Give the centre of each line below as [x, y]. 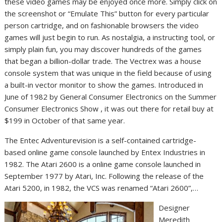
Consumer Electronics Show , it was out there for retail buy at [109, 108]
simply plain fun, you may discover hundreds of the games [103, 49]
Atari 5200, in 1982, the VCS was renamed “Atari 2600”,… [102, 188]
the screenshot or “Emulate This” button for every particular [107, 13]
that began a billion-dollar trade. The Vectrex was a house [103, 61]
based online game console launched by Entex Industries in [105, 152]
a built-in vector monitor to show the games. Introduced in [104, 84]
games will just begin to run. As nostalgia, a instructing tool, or [110, 37]
